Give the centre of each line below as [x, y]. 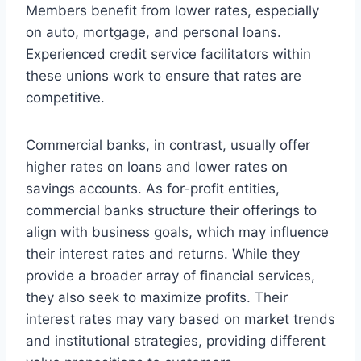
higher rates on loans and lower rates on [157, 166]
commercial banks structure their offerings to [171, 210]
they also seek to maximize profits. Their [157, 297]
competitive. [65, 97]
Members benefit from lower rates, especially [172, 10]
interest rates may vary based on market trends [180, 319]
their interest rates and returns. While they [163, 253]
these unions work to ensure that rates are [164, 75]
